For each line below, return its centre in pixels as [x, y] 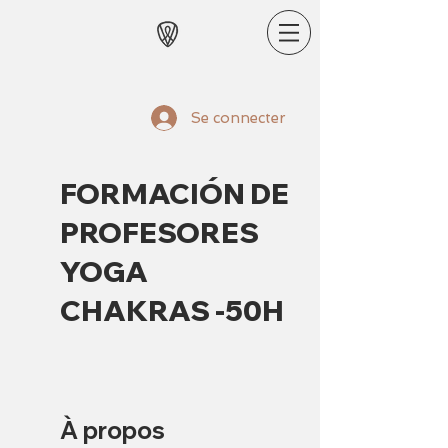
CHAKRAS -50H [172, 310]
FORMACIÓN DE [174, 193]
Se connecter [238, 117]
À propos [112, 430]
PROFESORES [159, 232]
